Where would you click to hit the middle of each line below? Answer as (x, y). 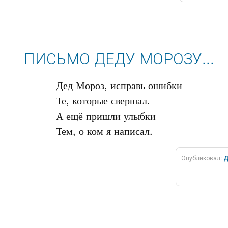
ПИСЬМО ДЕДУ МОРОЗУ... (119, 58)
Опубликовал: (202, 158)
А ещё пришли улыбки (106, 115)
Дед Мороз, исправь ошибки (119, 85)
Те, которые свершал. (103, 100)
